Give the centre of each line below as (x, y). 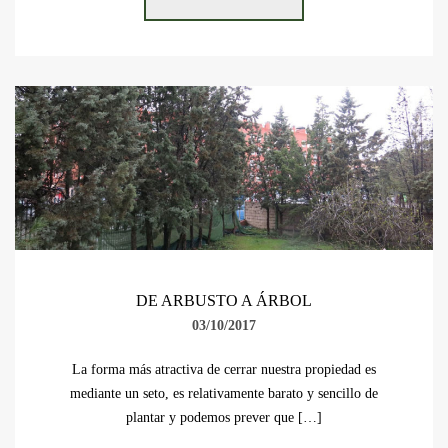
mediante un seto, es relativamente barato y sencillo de (224, 393)
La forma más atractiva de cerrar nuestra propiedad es (224, 369)
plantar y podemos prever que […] (224, 417)
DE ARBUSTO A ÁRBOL (224, 300)
